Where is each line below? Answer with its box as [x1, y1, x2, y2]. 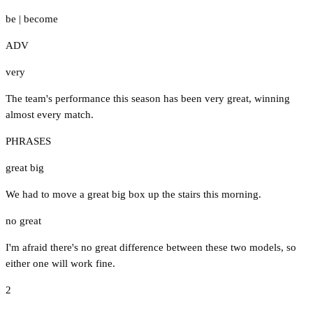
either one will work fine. [6, 257, 115, 269]
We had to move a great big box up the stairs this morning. [6, 188, 261, 200]
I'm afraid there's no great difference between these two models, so [6, 241, 296, 253]
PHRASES [6, 135, 51, 147]
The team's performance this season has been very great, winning [6, 92, 290, 104]
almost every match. [6, 108, 94, 120]
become [24, 13, 58, 24]
